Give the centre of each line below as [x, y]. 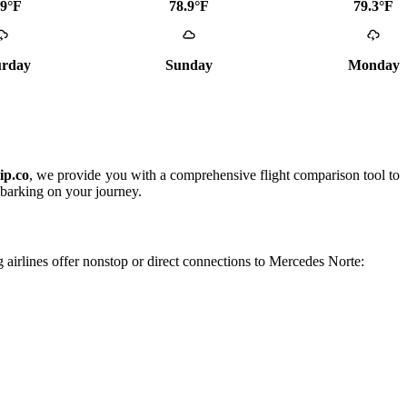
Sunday [189, 65]
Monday [373, 65]
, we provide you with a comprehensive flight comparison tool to [215, 175]
